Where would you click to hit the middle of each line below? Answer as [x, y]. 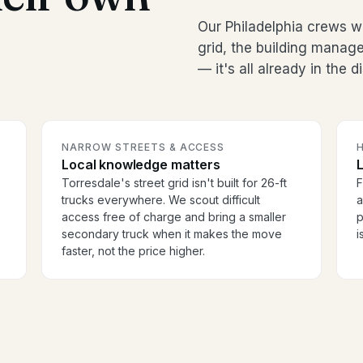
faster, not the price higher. [134, 251]
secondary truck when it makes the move [172, 234]
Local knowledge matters [141, 165]
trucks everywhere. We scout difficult [161, 200]
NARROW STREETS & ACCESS [143, 147]
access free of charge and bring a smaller [174, 217]
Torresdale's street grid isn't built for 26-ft [175, 183]
